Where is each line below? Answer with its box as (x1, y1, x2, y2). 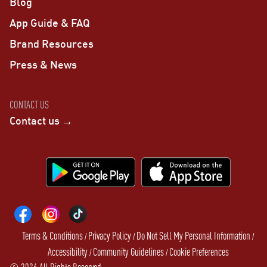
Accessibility (48, 245, 88, 258)
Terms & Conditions (22, 229, 83, 242)
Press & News (10, 57, 77, 71)
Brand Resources (10, 36, 94, 50)
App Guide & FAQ (10, 15, 90, 29)
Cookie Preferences (169, 245, 229, 258)
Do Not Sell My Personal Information (136, 229, 251, 242)
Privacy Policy (88, 229, 132, 242)
